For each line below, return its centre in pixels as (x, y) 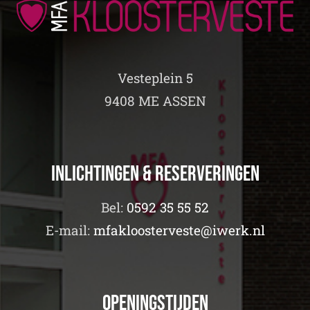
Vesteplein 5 (155, 77)
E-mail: (69, 230)
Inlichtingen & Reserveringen (155, 174)
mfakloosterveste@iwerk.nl (179, 230)
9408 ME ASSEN (155, 100)
